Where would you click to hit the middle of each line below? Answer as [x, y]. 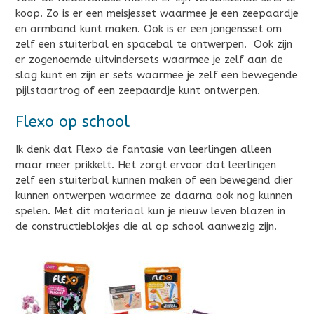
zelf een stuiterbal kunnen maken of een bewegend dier [154, 180]
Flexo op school [73, 122]
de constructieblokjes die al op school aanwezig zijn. [146, 227]
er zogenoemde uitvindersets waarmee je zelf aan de [149, 60]
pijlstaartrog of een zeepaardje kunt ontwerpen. [138, 91]
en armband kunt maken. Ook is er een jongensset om [149, 29]
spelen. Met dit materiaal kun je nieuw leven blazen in [150, 211]
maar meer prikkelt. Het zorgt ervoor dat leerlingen [146, 165]
